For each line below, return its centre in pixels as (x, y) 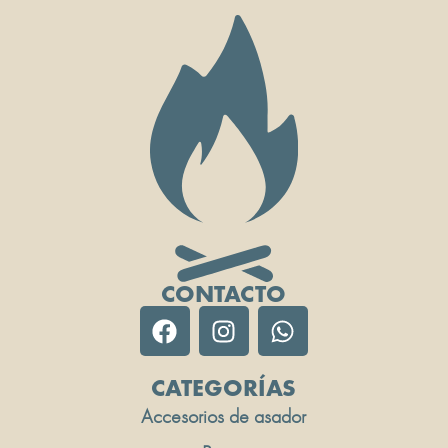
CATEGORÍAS (224, 388)
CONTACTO (224, 294)
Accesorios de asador (224, 416)
